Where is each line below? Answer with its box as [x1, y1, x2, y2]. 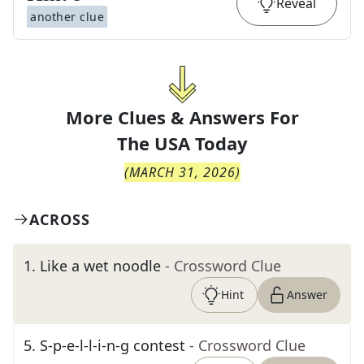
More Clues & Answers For [65, 105, 299, 129]
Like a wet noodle [40, 256, 161, 275]
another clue [30, 9, 104, 24]
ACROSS [29, 210, 90, 229]
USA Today [154, 131, 248, 155]
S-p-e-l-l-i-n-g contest [40, 336, 185, 355]
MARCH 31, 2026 [128, 163, 236, 181]
